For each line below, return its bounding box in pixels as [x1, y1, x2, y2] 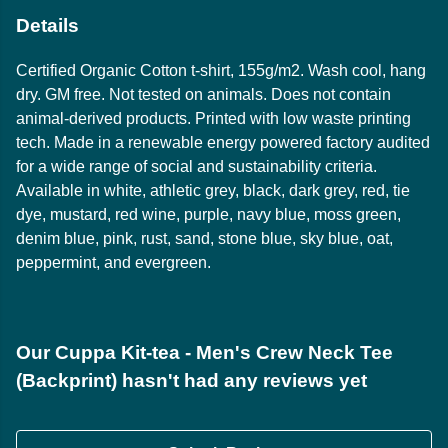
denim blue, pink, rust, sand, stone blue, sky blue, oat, [16, 230, 393, 248]
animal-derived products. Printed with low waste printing [16, 110, 411, 128]
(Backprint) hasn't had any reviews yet [16, 370, 367, 392]
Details [16, 15, 79, 36]
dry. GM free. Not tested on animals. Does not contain [16, 86, 391, 104]
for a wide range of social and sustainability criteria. [16, 158, 377, 176]
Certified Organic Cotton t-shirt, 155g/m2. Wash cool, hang [16, 62, 426, 80]
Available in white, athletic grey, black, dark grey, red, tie [16, 182, 410, 200]
